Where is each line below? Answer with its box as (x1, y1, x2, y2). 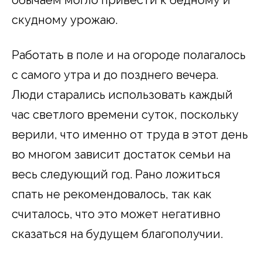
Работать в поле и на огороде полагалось (12, 48, 246, 63)
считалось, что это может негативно (12, 207, 220, 222)
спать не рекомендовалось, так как (12, 187, 212, 202)
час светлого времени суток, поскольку (12, 108, 239, 122)
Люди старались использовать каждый (12, 88, 233, 102)
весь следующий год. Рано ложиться (12, 167, 220, 182)
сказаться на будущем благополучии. (12, 227, 223, 242)
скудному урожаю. (12, 13, 118, 27)
